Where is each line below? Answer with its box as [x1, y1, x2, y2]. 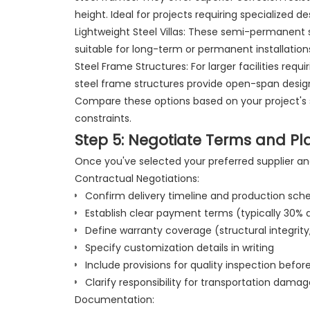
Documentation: [74, 292, 154, 307]
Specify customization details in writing [84, 240, 274, 255]
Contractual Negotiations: [74, 171, 199, 185]
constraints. [74, 111, 131, 125]
